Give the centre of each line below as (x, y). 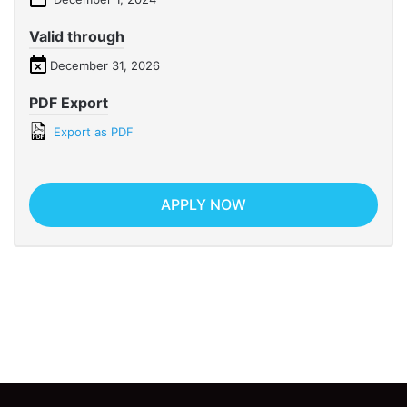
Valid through (77, 37)
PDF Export (69, 103)
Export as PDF (92, 132)
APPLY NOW (203, 205)
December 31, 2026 (105, 66)
